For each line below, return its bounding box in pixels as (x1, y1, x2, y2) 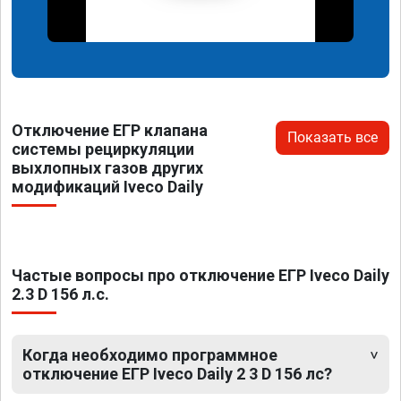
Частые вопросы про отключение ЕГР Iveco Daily (12, 265, 389, 285)
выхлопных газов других (12, 158, 203, 177)
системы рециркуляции (12, 139, 194, 158)
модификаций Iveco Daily (12, 176, 203, 196)
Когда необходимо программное (22, 345, 277, 364)
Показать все (287, 128, 378, 146)
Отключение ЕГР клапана (12, 120, 208, 140)
